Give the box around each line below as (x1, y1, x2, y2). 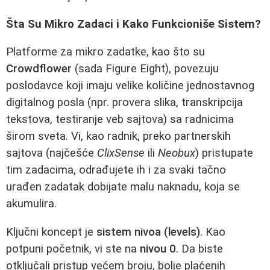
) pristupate (195, 146, 253, 160)
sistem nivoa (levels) (96, 225, 200, 239)
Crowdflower (6, 62, 72, 76)
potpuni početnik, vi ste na (6, 242, 140, 256)
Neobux (158, 146, 195, 160)
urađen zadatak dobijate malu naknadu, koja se (6, 180, 240, 194)
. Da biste (176, 242, 223, 256)
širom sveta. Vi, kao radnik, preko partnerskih (6, 130, 231, 143)
